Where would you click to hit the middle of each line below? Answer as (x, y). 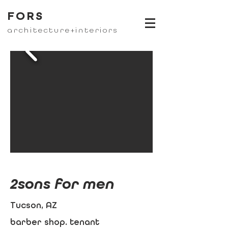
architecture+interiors (63, 30)
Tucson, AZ (34, 205)
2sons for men (62, 184)
